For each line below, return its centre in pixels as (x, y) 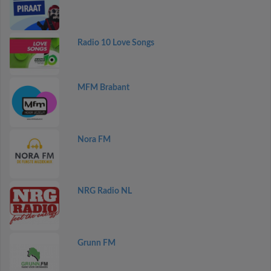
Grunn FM (96, 243)
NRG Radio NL (104, 191)
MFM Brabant (103, 88)
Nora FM (94, 139)
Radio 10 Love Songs (116, 43)
